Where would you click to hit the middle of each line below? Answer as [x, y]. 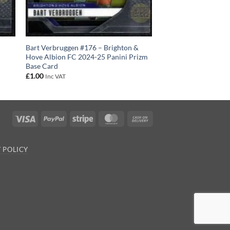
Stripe [102, 118]
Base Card [42, 66]
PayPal [75, 118]
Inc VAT [55, 76]
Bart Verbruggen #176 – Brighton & [82, 47]
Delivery [164, 141]
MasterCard [140, 118]
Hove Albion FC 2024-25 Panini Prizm [87, 56]
